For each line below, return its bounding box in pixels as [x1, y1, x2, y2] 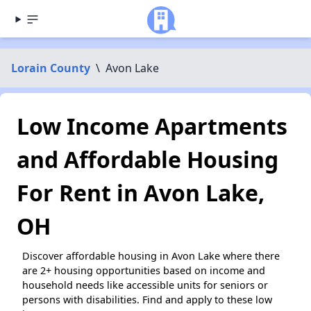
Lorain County [11, 60, 90, 76]
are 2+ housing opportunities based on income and [22, 264, 265, 277]
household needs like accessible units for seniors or [22, 278, 268, 292]
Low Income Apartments [17, 111, 287, 141]
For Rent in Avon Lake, [17, 178, 264, 208]
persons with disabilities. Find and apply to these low [22, 293, 272, 306]
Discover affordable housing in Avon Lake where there [22, 249, 280, 262]
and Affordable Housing [17, 144, 278, 174]
